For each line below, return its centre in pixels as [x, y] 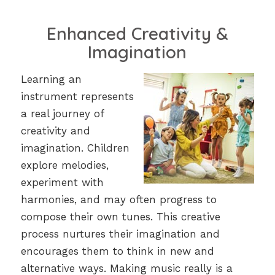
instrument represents [77, 96]
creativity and [55, 130]
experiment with [62, 182]
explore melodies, [64, 165]
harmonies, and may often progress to [118, 199]
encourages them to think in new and [117, 251]
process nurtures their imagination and [120, 234]
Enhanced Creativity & [137, 34]
